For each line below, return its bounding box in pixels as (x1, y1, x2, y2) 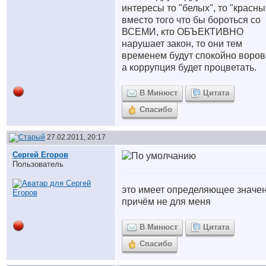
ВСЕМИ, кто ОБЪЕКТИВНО (122, 27, 243, 37)
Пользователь (12, 160, 64, 169)
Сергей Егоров (12, 150, 68, 159)
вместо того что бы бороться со (122, 15, 261, 25)
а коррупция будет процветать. (122, 62, 256, 72)
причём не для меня (122, 197, 211, 207)
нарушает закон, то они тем (122, 39, 242, 49)
